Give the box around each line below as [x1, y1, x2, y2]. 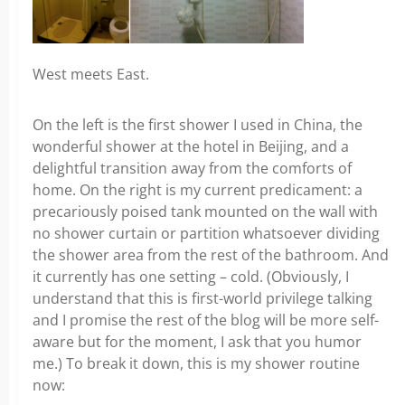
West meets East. [33, 64, 149, 84]
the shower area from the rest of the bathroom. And [33, 245, 389, 265]
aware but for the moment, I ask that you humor [33, 332, 362, 352]
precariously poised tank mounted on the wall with [33, 202, 378, 221]
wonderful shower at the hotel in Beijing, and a [33, 137, 349, 156]
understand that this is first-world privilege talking [33, 288, 372, 308]
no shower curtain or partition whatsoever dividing [33, 223, 380, 243]
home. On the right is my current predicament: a [33, 180, 363, 200]
